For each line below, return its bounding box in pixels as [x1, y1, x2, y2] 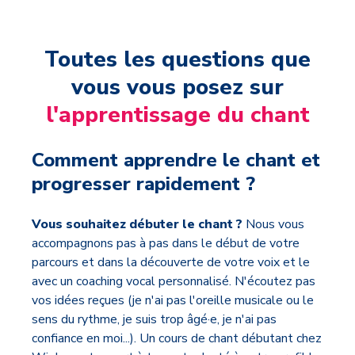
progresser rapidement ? [32, 170, 255, 197]
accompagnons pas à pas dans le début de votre [32, 234, 300, 252]
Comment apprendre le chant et [32, 147, 320, 173]
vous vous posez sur [71, 71, 284, 102]
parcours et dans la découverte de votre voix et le [32, 253, 310, 271]
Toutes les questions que [44, 44, 311, 74]
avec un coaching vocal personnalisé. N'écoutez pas [32, 272, 315, 290]
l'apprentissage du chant [45, 99, 310, 130]
